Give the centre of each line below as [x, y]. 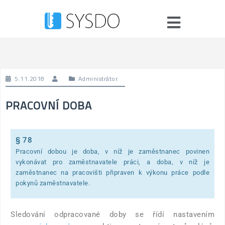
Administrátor [98, 79]
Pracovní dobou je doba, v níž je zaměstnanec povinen [113, 151]
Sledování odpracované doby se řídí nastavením [113, 214]
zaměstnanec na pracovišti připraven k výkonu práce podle [113, 173]
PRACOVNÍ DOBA [49, 105]
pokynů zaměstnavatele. [53, 183]
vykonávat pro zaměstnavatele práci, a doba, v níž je [113, 162]
